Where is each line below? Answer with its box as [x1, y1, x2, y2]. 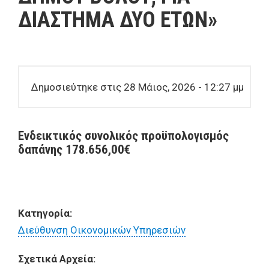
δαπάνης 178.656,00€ [18, 142, 130, 157]
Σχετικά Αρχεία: [18, 253, 95, 265]
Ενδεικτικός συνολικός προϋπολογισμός [18, 128, 229, 143]
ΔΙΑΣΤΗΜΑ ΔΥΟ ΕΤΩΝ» [18, 7, 217, 32]
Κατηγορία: [18, 207, 74, 219]
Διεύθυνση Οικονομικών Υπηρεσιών [18, 224, 186, 236]
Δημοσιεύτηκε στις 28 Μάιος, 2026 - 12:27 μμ [31, 80, 244, 93]
